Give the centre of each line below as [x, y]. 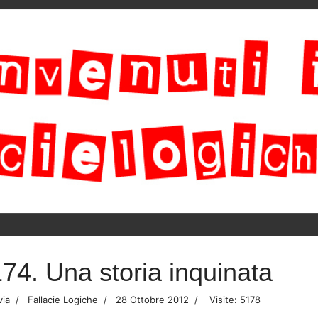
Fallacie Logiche [61, 300]
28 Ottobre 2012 [152, 300]
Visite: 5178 [235, 300]
